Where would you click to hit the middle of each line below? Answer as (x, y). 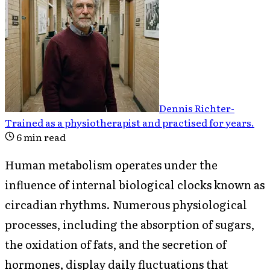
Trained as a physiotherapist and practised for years (128, 122)
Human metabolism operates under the (111, 165)
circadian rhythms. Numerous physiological (126, 205)
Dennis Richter (195, 108)
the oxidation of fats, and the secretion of (116, 244)
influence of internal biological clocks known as (135, 185)
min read (44, 137)
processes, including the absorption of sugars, (130, 224)
